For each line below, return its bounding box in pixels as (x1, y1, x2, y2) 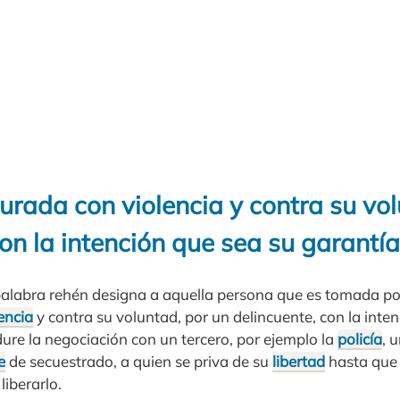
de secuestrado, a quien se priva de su (5, 351, 272, 371)
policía (337, 329, 382, 348)
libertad (272, 351, 325, 371)
